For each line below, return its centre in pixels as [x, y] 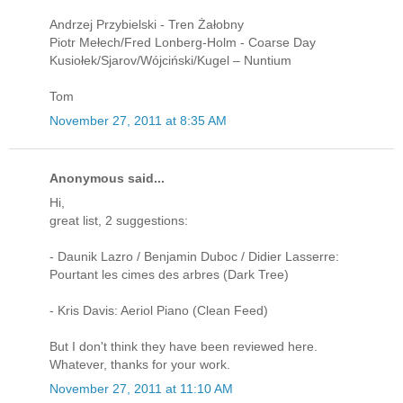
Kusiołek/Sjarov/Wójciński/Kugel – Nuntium [170, 60]
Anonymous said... [107, 178]
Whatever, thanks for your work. [140, 365]
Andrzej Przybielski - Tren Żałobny [147, 24]
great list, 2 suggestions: [119, 221]
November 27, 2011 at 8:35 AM [138, 120]
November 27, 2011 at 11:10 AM [141, 389]
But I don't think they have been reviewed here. [184, 347]
